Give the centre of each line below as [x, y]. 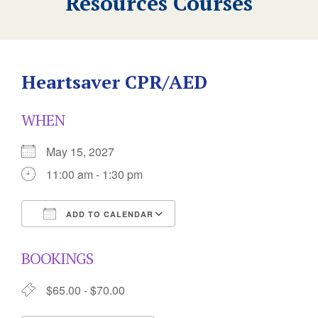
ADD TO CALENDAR [108, 214]
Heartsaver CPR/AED [114, 82]
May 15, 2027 [86, 152]
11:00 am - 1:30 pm [94, 174]
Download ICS [83, 240]
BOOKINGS [57, 258]
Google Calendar [232, 240]
